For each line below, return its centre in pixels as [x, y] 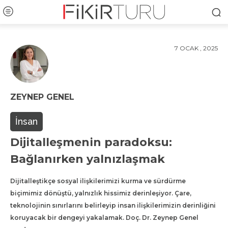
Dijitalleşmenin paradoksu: [91, 142]
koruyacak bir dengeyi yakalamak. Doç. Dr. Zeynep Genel [104, 217]
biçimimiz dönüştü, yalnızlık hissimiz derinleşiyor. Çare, [101, 193]
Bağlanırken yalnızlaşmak [88, 159]
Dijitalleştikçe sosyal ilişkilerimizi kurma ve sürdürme [98, 181]
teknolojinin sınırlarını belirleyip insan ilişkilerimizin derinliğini [113, 205]
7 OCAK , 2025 [196, 48]
